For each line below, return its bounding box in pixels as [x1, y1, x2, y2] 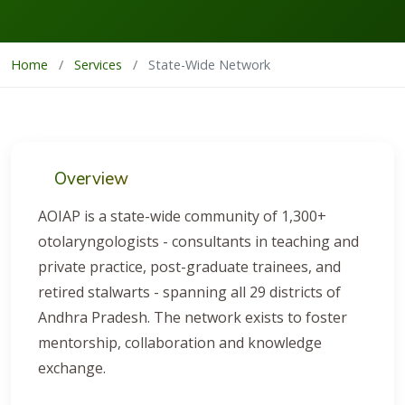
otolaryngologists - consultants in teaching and [38, 231, 359, 251]
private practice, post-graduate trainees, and [38, 257, 341, 277]
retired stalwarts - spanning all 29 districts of [38, 282, 341, 302]
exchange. [38, 358, 106, 378]
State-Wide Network [148, 56, 270, 73]
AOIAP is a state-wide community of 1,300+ [38, 206, 326, 226]
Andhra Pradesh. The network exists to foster [38, 307, 347, 327]
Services [74, 56, 122, 73]
